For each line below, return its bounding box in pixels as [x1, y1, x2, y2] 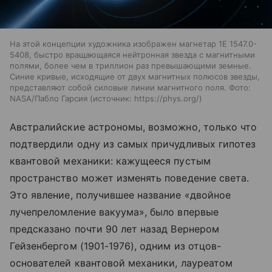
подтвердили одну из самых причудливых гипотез [10, 138, 256, 151]
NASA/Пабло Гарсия [10, 93, 87, 104]
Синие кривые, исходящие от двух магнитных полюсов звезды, [10, 72, 260, 82]
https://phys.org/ [134, 93, 199, 104]
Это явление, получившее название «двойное [10, 189, 231, 202]
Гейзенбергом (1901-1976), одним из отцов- [10, 240, 221, 253]
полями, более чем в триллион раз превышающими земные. [10, 61, 251, 71]
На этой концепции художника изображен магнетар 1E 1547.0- [10, 39, 257, 49]
